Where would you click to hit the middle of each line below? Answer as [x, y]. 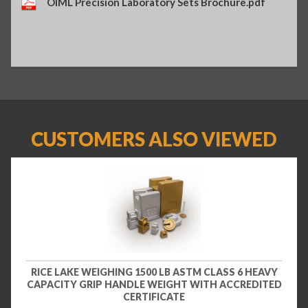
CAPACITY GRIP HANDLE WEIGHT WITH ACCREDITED [154, 285]
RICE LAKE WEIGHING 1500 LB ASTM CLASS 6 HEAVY [154, 272]
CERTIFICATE [154, 297]
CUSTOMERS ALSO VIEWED [154, 139]
